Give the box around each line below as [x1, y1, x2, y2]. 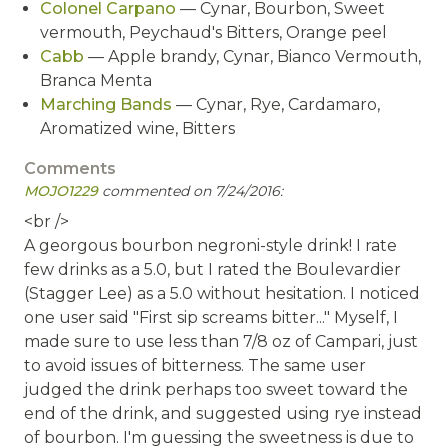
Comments [24, 159, 116, 178]
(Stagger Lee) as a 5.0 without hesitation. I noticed [24, 284, 420, 303]
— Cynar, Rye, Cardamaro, [172, 95, 380, 114]
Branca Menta [40, 71, 152, 90]
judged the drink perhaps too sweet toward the [24, 380, 408, 399]
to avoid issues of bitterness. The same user [24, 356, 366, 375]
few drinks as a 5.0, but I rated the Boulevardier [24, 260, 401, 279]
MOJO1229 [24, 182, 98, 200]
